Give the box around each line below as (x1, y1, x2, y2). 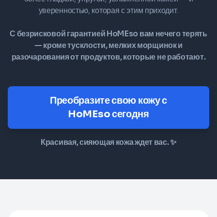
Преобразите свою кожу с (49, 94, 168, 107)
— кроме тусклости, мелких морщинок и (34, 40, 183, 50)
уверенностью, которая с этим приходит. (38, 5, 179, 15)
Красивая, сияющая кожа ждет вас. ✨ (41, 137, 176, 147)
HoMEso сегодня (68, 108, 149, 120)
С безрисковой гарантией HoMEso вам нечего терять (10, 28, 207, 39)
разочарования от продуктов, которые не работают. (11, 51, 206, 62)
